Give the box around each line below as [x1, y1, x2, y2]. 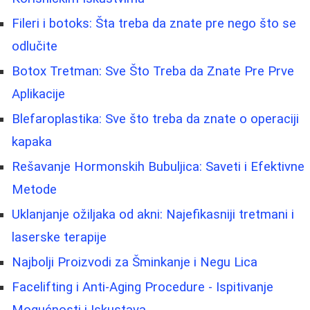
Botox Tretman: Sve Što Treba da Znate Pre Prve [12, 63, 294, 79]
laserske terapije [12, 229, 107, 245]
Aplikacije [12, 86, 65, 102]
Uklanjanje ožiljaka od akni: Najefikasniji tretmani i [12, 206, 294, 222]
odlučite [12, 38, 57, 54]
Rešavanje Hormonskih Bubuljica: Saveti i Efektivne [12, 158, 304, 174]
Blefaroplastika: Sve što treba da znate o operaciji [12, 111, 299, 127]
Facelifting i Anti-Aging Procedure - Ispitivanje [12, 279, 273, 295]
